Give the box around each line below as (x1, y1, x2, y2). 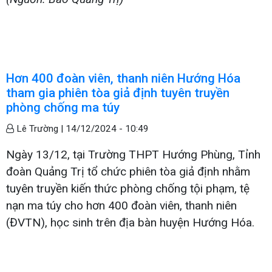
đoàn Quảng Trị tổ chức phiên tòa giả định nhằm (6, 164, 250, 178)
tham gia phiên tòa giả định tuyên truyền (6, 85, 229, 100)
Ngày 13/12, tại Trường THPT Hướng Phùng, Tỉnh (6, 147, 260, 161)
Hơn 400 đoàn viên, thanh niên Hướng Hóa (6, 70, 240, 86)
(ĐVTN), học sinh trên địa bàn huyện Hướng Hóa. (6, 215, 254, 229)
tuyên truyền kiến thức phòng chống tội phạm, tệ (6, 181, 250, 195)
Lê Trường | (14, 123, 66, 134)
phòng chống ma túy (6, 100, 120, 115)
